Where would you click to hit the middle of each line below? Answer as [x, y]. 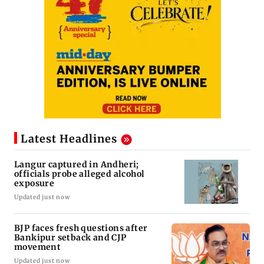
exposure [34, 184]
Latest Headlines [69, 139]
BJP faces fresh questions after [81, 228]
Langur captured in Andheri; [77, 165]
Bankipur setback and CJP [70, 238]
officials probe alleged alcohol [80, 174]
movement [38, 247]
